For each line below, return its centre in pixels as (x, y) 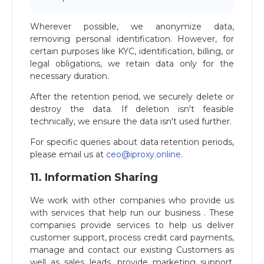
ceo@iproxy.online (143, 154)
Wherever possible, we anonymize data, (132, 27)
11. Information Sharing (94, 177)
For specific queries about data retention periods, (132, 142)
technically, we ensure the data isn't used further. (131, 121)
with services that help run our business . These (132, 213)
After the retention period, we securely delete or (132, 97)
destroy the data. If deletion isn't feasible (132, 109)
